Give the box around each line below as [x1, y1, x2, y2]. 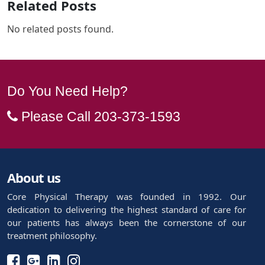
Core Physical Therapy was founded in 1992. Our [7, 190, 246, 202]
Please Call [18, 108, 94, 124]
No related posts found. [7, 22, 114, 35]
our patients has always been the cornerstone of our [7, 216, 246, 228]
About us [7, 168, 60, 186]
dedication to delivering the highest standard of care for [7, 203, 246, 215]
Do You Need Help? [7, 83, 128, 99]
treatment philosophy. [7, 229, 97, 241]
